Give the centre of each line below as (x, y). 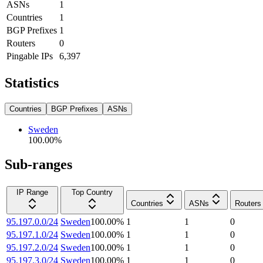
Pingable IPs (30, 56)
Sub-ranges (38, 165)
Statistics (32, 82)
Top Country (92, 193)
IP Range (32, 193)
